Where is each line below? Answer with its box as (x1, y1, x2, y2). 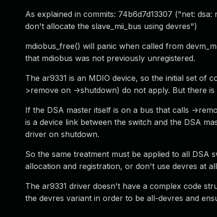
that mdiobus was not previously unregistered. (25, 53, 195, 63)
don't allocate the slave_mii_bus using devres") (25, 21, 197, 31)
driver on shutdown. (25, 129, 99, 139)
